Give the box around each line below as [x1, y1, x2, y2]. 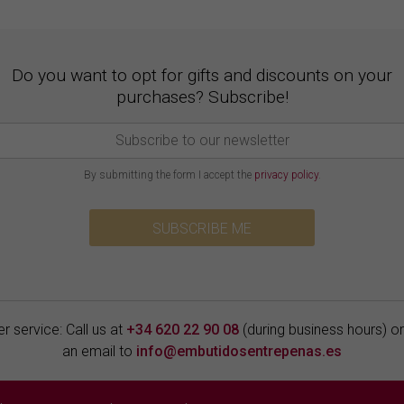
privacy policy [253, 168, 318, 181]
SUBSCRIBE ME [152, 219, 252, 237]
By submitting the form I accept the [83, 168, 254, 181]
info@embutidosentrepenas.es [136, 342, 342, 360]
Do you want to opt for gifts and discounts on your [12, 64, 392, 86]
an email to [62, 342, 136, 360]
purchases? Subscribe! [115, 86, 289, 107]
